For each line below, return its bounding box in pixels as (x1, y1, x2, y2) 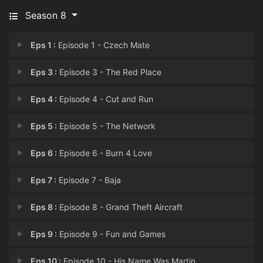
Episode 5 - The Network (57, 121, 156, 131)
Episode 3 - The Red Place (57, 67, 162, 77)
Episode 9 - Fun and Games (57, 229, 166, 239)
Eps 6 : (31, 148, 58, 158)
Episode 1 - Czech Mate (56, 40, 150, 50)
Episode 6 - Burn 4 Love (57, 148, 153, 158)
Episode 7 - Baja (56, 175, 122, 185)
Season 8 (25, 9, 66, 21)
